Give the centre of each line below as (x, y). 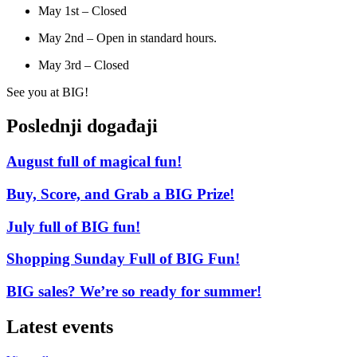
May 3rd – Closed (84, 65)
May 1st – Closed (82, 11)
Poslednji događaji (82, 126)
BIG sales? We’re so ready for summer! (134, 292)
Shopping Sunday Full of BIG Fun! (123, 259)
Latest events (60, 327)
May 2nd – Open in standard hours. (127, 38)
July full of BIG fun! (73, 226)
